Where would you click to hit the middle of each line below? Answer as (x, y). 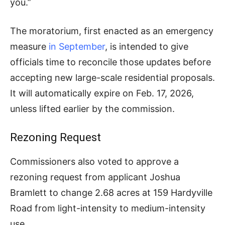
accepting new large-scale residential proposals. (113, 78)
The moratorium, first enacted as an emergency (112, 31)
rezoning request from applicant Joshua (95, 177)
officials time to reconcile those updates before (110, 62)
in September (77, 47)
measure (29, 47)
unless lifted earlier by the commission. (92, 109)
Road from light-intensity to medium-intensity (108, 208)
